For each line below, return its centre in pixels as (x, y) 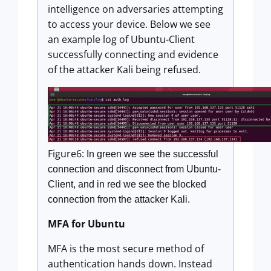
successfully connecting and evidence (133, 54)
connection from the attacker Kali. (119, 200)
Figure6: (67, 154)
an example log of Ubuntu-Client (121, 39)
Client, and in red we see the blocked (127, 184)
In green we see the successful (152, 154)
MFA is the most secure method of (126, 249)
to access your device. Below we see (129, 24)
